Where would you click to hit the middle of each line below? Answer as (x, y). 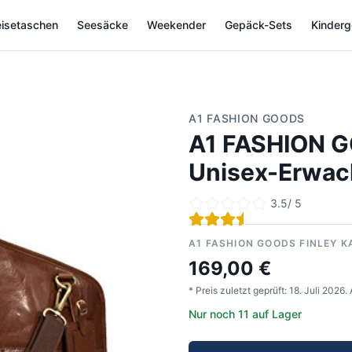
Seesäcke (103, 25)
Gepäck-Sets (258, 25)
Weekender (176, 25)
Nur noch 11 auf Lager (245, 314)
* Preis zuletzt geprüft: (238, 290)
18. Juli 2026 (317, 290)
